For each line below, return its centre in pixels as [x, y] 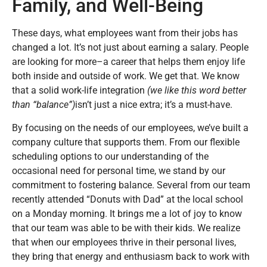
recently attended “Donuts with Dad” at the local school [128, 199]
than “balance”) [44, 105]
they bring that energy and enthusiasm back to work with [131, 256]
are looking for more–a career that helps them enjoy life [128, 62]
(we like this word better [195, 91]
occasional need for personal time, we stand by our [119, 170]
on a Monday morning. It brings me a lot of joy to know [127, 213]
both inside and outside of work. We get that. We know [126, 76]
